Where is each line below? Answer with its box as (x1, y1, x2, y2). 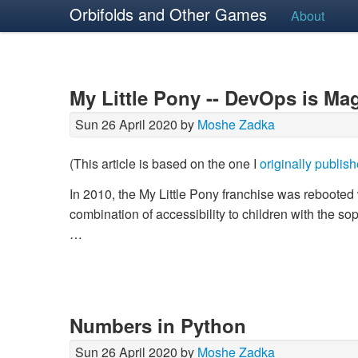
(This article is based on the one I (70, 154, 260, 173)
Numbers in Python (70, 311, 246, 339)
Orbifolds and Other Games (70, 2, 267, 26)
